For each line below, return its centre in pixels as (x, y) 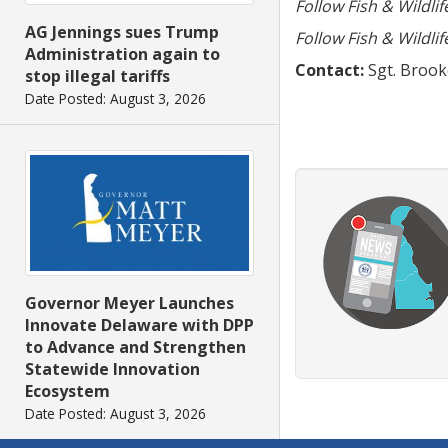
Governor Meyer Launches (129, 302)
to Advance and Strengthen (135, 346)
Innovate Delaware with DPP (139, 324)
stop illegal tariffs (97, 76)
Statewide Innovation (112, 368)
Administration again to (122, 54)
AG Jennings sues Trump (122, 32)
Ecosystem (67, 390)
